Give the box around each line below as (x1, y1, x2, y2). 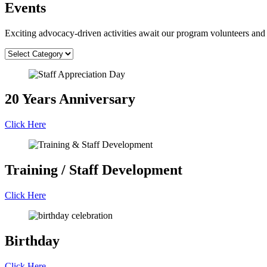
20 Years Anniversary (5, 91, 135, 107)
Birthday (5, 233, 60, 249)
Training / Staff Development (5, 162, 182, 178)
